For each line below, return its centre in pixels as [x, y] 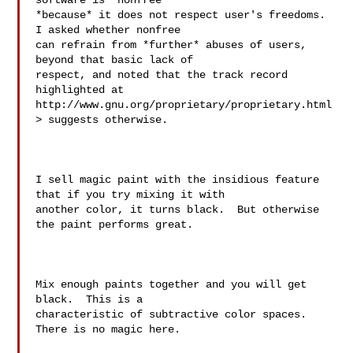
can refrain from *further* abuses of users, [171, 45]
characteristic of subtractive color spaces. [171, 314]
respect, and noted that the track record [162, 75]
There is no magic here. [108, 329]
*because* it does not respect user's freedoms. [181, 15]
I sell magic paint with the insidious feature [178, 180]
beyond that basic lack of [118, 60]
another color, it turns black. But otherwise [178, 210]
